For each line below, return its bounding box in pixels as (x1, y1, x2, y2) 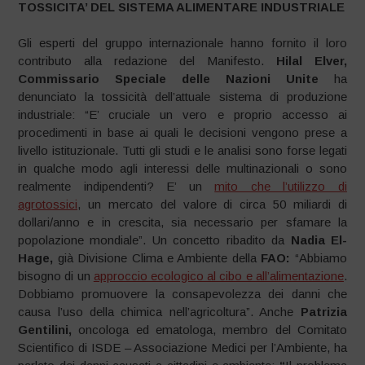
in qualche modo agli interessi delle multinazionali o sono (18, 161, 347, 176)
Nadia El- (290, 233, 347, 248)
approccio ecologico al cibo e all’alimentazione (93, 269, 344, 284)
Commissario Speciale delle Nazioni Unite (18, 72, 334, 86)
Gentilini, (18, 323, 79, 337)
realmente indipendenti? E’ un (18, 179, 215, 194)
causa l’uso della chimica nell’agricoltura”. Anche (18, 305, 294, 319)
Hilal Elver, (275, 54, 347, 68)
